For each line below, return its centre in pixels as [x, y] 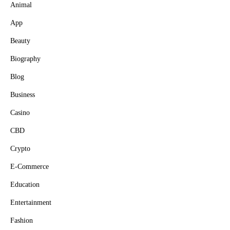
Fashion [22, 221]
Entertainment [31, 203]
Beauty [20, 41]
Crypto [20, 149]
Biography [25, 59]
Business [23, 95]
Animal [21, 5]
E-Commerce [30, 167]
